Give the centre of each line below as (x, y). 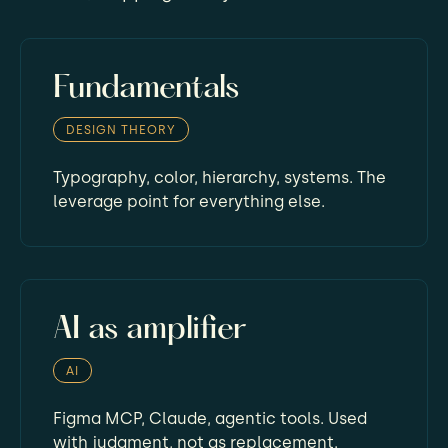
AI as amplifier (149, 329)
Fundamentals (146, 88)
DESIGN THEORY (121, 129)
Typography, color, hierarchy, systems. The (219, 177)
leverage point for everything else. (189, 201)
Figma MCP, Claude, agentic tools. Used (210, 418)
